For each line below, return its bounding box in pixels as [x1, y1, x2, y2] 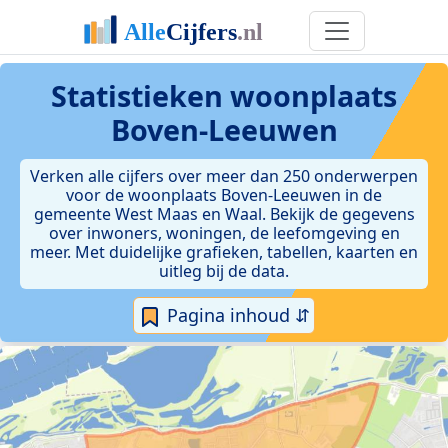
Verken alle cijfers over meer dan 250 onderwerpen [30, 165, 418, 187]
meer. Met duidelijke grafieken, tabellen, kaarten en [30, 241, 418, 263]
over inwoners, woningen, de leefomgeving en [48, 222, 400, 244]
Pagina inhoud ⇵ [162, 303, 310, 327]
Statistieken [51, 76, 230, 115]
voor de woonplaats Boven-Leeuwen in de [66, 184, 382, 206]
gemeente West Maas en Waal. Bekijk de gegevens [33, 203, 415, 225]
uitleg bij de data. [159, 260, 289, 282]
